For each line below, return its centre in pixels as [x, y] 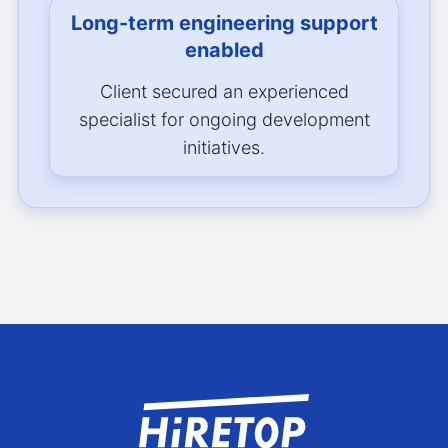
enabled [224, 50]
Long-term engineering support [224, 23]
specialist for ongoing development [224, 120]
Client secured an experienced [224, 92]
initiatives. [224, 148]
